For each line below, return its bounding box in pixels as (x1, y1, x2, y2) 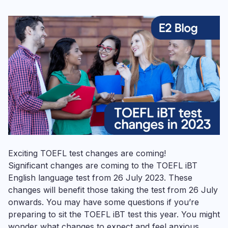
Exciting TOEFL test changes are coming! (8, 148, 166, 158)
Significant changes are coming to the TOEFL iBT (8, 160, 197, 170)
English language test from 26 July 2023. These (8, 173, 192, 183)
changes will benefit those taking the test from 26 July (8, 185, 218, 195)
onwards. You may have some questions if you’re (8, 197, 199, 207)
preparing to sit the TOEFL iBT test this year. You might (8, 209, 220, 219)
